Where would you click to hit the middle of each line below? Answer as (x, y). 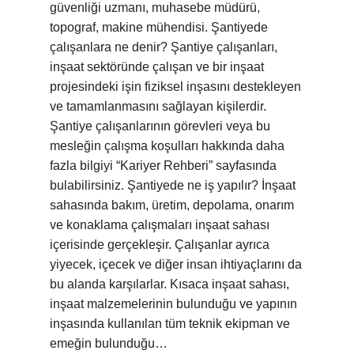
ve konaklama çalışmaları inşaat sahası (160, 225)
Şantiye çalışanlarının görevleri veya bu (160, 126)
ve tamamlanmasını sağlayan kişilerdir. (158, 106)
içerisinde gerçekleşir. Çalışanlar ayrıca (160, 245)
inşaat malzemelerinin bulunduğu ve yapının (173, 304)
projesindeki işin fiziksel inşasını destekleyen (175, 87)
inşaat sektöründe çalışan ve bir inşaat (157, 67)
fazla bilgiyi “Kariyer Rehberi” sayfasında (163, 166)
